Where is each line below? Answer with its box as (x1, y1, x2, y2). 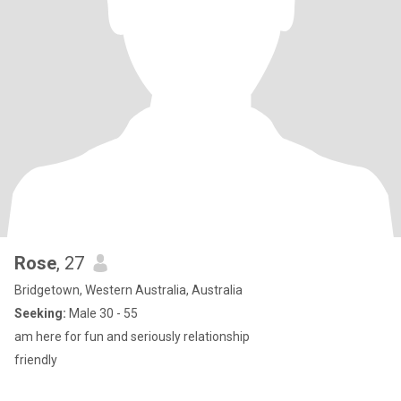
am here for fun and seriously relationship (14, 329, 250, 344)
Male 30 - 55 (66, 306, 138, 320)
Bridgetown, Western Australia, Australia (14, 283, 243, 297)
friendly (14, 353, 57, 367)
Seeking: (14, 306, 66, 320)
